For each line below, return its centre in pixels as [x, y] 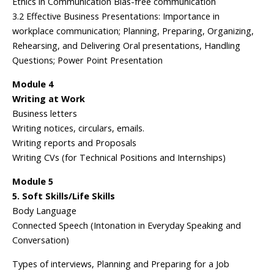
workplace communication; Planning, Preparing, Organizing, [133, 31]
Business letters [45, 113]
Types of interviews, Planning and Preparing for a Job [121, 264]
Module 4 [33, 84]
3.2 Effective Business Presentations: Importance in [116, 16]
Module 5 [33, 181]
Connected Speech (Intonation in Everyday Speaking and [127, 225]
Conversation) [41, 240]
